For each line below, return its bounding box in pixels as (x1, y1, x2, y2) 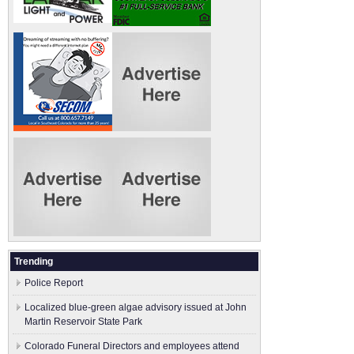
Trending (14, 256, 53, 267)
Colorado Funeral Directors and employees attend (24, 341, 239, 352)
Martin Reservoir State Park (24, 316, 142, 327)
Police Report (24, 277, 83, 288)
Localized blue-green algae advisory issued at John (24, 302, 247, 313)
